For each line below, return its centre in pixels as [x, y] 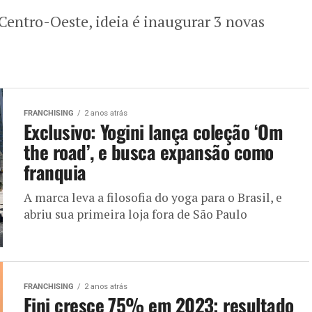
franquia [55, 172]
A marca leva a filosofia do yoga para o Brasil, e [153, 197]
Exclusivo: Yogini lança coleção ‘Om [153, 131]
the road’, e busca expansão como [149, 151]
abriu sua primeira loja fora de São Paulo [135, 214]
